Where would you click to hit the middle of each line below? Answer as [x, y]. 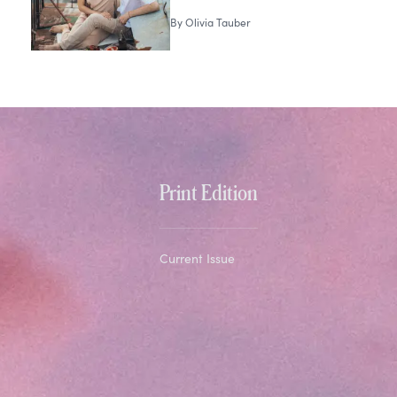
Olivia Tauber [218, 23]
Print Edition [208, 192]
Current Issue [197, 259]
